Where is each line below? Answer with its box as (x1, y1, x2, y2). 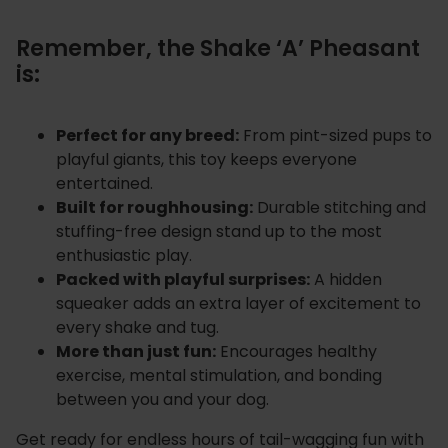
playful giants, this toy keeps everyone (56, 148, 357, 172)
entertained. (56, 172, 153, 196)
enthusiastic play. (56, 244, 192, 268)
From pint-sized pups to (239, 124, 432, 148)
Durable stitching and (253, 196, 426, 220)
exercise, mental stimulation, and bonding (56, 364, 382, 388)
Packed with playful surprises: (56, 268, 310, 292)
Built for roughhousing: (56, 196, 253, 220)
